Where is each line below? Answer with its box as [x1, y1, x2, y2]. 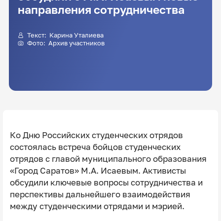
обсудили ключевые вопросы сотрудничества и [9, 177, 203, 187]
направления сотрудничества [17, 3, 184, 17]
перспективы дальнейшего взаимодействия [9, 189, 190, 199]
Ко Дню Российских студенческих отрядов [9, 130, 183, 140]
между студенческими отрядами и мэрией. [9, 201, 184, 211]
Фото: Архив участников [48, 38, 105, 47]
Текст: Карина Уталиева [49, 31, 104, 39]
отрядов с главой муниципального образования [9, 153, 207, 164]
